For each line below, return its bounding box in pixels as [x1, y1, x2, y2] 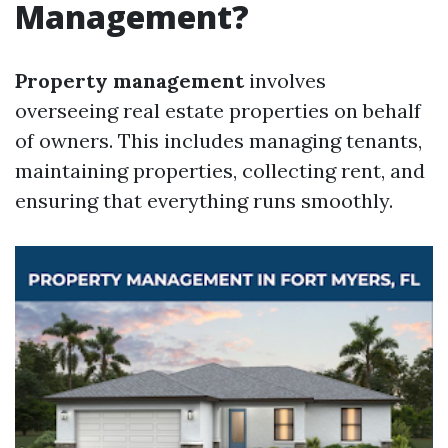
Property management [15, 68, 244, 93]
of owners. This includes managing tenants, [15, 128, 422, 153]
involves [244, 68, 326, 93]
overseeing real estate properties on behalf [15, 98, 421, 123]
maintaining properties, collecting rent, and [15, 158, 425, 183]
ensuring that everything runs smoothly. [15, 188, 393, 213]
